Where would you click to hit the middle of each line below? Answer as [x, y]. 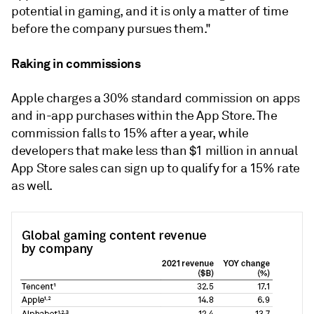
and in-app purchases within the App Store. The [144, 116]
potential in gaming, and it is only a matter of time [150, 11]
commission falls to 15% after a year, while [130, 133]
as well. [32, 186]
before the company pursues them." [111, 29]
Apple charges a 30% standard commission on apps [156, 98]
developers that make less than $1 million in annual [155, 151]
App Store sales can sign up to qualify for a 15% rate [156, 168]
